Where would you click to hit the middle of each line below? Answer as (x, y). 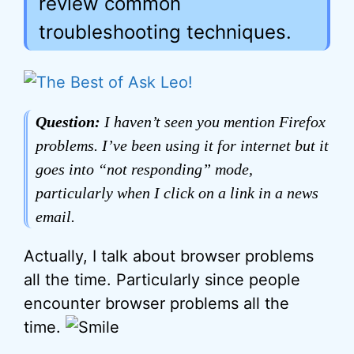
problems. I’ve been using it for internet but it (182, 145)
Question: (68, 122)
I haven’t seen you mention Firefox (213, 122)
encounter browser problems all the (156, 303)
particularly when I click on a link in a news (177, 193)
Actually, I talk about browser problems (169, 256)
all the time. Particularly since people (162, 280)
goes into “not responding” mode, (144, 169)
